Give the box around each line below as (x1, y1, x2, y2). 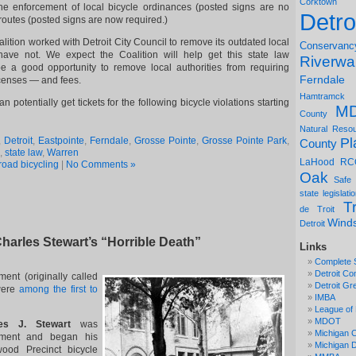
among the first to (19, 284, 98, 295)
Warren (47, 147, 79, 158)
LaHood (300, 157, 335, 168)
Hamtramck (300, 91, 345, 101)
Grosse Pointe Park (202, 135, 287, 146)
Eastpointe (38, 135, 84, 146)
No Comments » (66, 159, 136, 170)
